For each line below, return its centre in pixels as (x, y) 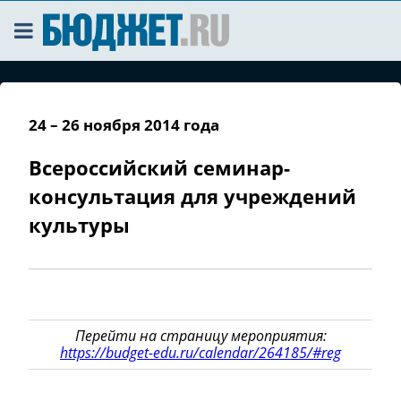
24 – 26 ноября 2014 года (124, 124)
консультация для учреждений (192, 196)
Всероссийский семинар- (159, 167)
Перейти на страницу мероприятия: (200, 335)
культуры (79, 225)
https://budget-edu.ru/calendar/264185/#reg (200, 352)
